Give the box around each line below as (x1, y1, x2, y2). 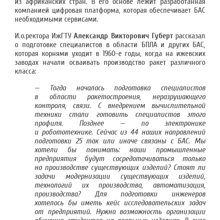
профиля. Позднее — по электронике (34, 119, 205, 128)
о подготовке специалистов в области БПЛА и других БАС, (15, 40, 205, 49)
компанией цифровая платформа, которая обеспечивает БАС (15, 6, 205, 15)
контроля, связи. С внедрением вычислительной (34, 101, 205, 110)
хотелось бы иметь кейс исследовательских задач (34, 198, 205, 207)
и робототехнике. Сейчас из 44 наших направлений (34, 128, 205, 137)
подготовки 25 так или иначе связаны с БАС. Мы (34, 137, 205, 145)
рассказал (172, 31, 206, 40)
